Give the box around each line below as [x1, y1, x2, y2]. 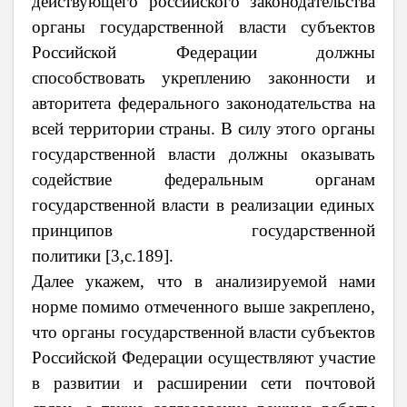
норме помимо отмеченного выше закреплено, [32, 296, 375, 316]
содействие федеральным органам [32, 169, 375, 189]
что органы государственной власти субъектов [32, 322, 375, 342]
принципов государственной [32, 220, 375, 240]
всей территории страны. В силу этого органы [32, 118, 375, 138]
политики [32, 245, 101, 265]
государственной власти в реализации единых [32, 194, 375, 214]
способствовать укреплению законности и [32, 67, 375, 87]
